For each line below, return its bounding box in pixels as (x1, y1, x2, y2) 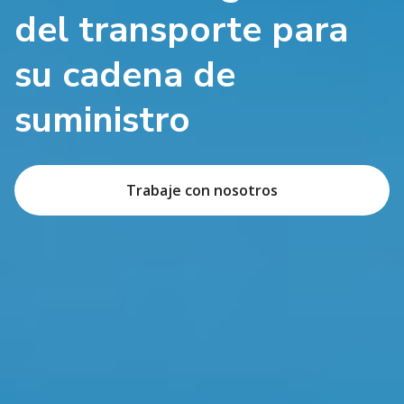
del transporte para (14, 5, 348, 54)
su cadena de (14, 50, 235, 99)
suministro (14, 95, 190, 144)
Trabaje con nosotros (126, 179, 278, 200)
